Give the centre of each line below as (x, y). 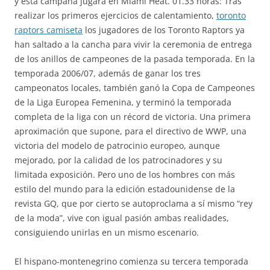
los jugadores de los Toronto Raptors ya (164, 30)
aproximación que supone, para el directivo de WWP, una (130, 131)
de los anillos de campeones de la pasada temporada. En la (135, 59)
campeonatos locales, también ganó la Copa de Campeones (135, 88)
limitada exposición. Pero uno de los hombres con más (125, 174)
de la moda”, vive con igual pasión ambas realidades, (122, 218)
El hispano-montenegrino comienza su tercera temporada (131, 261)
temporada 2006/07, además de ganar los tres (108, 73)
